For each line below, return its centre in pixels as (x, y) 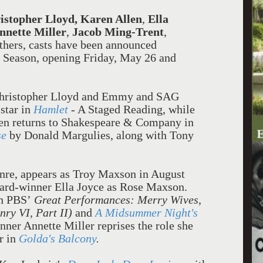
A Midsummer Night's (146, 213)
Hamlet (51, 109)
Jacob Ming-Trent (118, 32)
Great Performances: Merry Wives (116, 200)
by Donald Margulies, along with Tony (102, 135)
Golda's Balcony (58, 238)
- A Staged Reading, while (131, 109)
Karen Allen (111, 19)
